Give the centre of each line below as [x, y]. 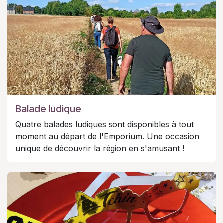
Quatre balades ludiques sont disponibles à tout [105, 124]
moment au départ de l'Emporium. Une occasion [107, 136]
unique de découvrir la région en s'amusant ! [100, 148]
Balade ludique [48, 108]
